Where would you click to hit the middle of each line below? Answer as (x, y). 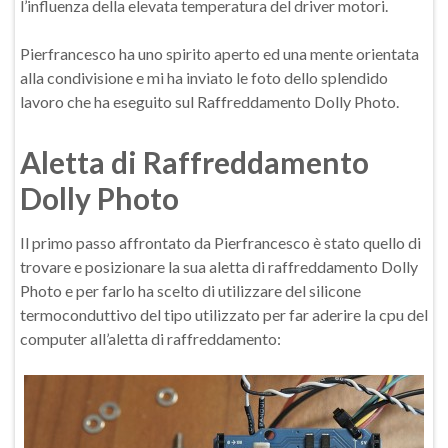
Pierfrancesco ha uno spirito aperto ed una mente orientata (219, 53)
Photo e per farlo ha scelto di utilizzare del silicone (190, 290)
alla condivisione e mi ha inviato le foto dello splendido (204, 77)
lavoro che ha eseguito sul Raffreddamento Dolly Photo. (209, 101)
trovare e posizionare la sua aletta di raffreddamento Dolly (219, 266)
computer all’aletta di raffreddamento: (150, 338)
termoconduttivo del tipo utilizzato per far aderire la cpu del (224, 314)
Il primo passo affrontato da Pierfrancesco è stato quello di (220, 242)
